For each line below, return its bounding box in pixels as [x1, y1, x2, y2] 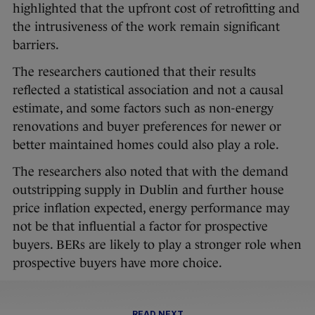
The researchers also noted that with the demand [13, 165, 288, 179]
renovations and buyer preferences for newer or [13, 120, 281, 134]
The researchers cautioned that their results [13, 65, 256, 79]
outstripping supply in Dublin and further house [13, 183, 284, 198]
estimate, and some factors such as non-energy [13, 101, 274, 116]
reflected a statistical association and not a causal [13, 83, 283, 98]
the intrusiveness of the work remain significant [13, 20, 280, 34]
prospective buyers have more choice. [13, 256, 222, 271]
